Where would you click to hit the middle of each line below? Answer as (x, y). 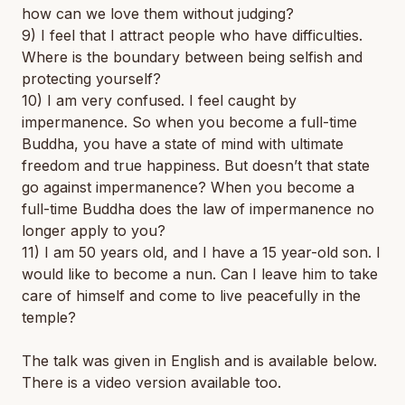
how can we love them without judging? (158, 14)
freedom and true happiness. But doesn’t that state (196, 165)
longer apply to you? (94, 231)
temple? (49, 317)
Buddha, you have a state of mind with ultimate (183, 144)
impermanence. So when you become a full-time (189, 122)
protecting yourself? (91, 79)
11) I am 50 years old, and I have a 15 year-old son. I (201, 252)
